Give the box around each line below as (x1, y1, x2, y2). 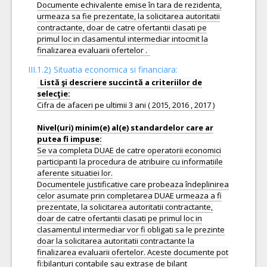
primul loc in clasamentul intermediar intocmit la (37, 33, 208, 44)
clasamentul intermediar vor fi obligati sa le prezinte (37, 224, 225, 235)
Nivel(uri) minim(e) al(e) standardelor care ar (37, 122, 213, 133)
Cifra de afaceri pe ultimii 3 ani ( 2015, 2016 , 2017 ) (37, 100, 215, 110)
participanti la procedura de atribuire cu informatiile (37, 156, 223, 167)
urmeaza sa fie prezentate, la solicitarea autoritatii (37, 11, 220, 21)
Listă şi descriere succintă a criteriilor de (40, 77, 202, 88)
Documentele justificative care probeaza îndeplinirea (37, 179, 229, 190)
